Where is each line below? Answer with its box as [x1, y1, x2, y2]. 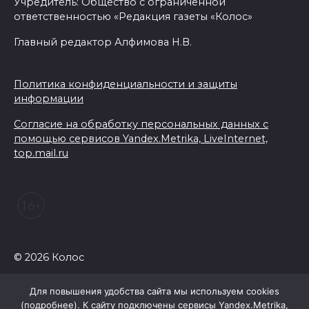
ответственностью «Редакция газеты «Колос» [14, 10, 252, 23]
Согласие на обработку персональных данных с [14, 118, 268, 131]
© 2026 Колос [14, 251, 84, 264]
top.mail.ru [14, 147, 68, 160]
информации [14, 92, 83, 106]
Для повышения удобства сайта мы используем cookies [30, 286, 279, 297]
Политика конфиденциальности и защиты [14, 78, 237, 91]
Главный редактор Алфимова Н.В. [14, 36, 192, 49]
